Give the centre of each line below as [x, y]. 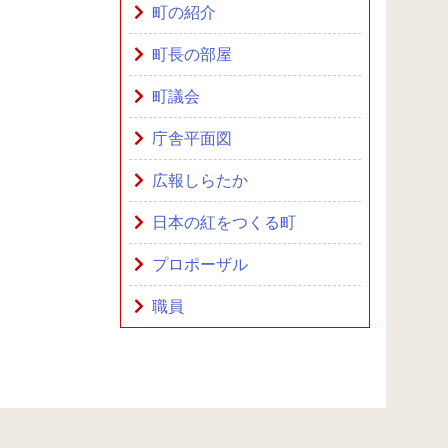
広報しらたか [199, 180]
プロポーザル [199, 264]
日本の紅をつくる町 [223, 222]
